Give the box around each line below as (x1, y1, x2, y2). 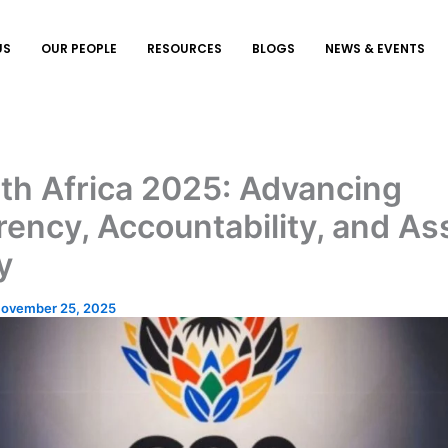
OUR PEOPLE (40, 40, 117, 57)
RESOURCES (146, 40, 222, 57)
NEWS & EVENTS (324, 40, 425, 57)
